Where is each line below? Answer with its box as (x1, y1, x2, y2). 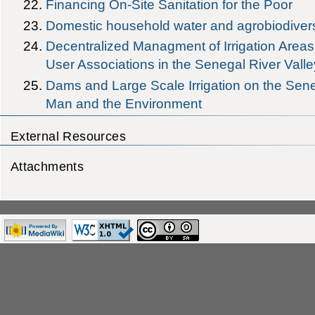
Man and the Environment (46, 96, 202, 112)
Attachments (10, 158, 84, 174)
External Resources (10, 129, 127, 144)
